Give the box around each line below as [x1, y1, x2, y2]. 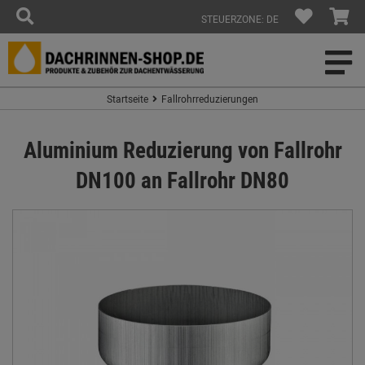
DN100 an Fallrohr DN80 [76, 165, 289, 195]
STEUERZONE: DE [201, 12, 279, 25]
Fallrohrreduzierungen [161, 92, 258, 105]
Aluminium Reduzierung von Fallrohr [23, 134, 342, 165]
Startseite [107, 92, 148, 105]
